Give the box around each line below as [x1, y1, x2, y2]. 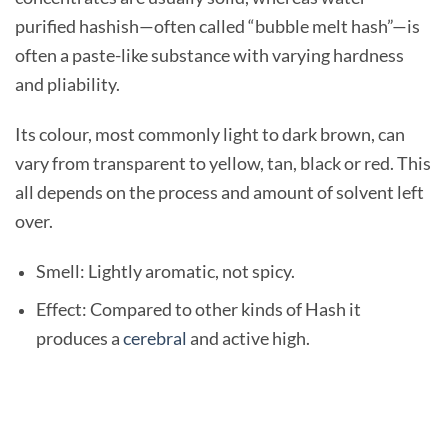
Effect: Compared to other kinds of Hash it [35, 298, 361, 321]
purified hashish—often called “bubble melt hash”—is [15, 14, 420, 37]
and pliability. [15, 72, 120, 95]
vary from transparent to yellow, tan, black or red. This [15, 151, 431, 174]
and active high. [186, 327, 310, 350]
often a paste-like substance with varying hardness [15, 43, 404, 66]
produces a [35, 327, 123, 350]
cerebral [122, 327, 187, 350]
